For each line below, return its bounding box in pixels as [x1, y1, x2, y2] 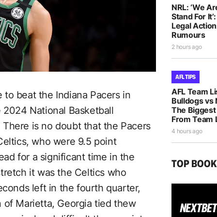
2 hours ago [171, 43, 202, 50]
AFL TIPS [175, 73, 196, 81]
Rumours [171, 30, 205, 40]
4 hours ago [171, 127, 202, 135]
